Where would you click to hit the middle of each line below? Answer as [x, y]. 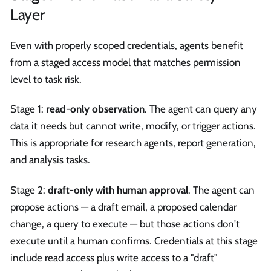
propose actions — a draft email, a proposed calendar [123, 207]
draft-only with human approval [118, 190]
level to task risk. [46, 80]
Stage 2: [29, 190]
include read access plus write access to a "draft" [114, 257]
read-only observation [95, 109]
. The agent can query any [201, 109]
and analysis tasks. [50, 160]
